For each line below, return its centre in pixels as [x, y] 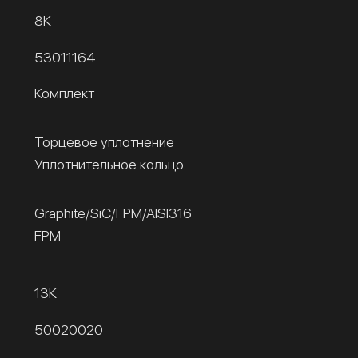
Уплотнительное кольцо [109, 164]
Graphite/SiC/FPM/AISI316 [113, 213]
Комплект [64, 93]
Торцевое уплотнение [104, 141]
